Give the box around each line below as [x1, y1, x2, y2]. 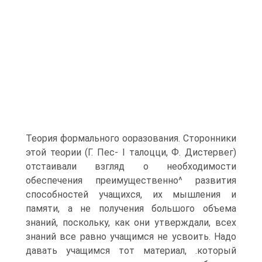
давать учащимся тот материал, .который [26, 245, 236, 256]
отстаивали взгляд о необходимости [26, 161, 236, 172]
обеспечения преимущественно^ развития [26, 175, 236, 186]
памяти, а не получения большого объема [26, 203, 236, 214]
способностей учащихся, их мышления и [26, 189, 236, 200]
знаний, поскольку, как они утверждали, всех [26, 217, 236, 228]
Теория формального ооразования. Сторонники [26, 133, 236, 144]
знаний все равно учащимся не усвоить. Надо [26, 231, 236, 242]
